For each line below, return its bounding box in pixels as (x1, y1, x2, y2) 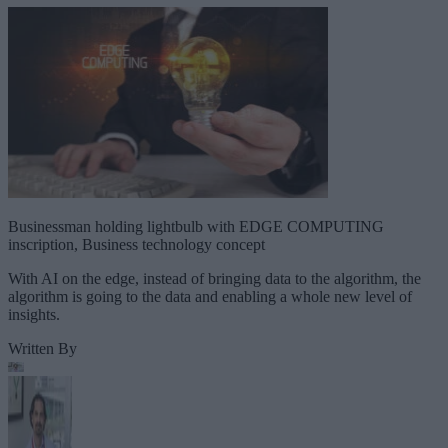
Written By (8, 339, 77, 357)
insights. (8, 305, 60, 323)
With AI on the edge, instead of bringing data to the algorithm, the (8, 269, 421, 287)
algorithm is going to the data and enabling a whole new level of (8, 287, 412, 305)
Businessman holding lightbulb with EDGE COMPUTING (8, 217, 384, 235)
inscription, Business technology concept (8, 235, 265, 253)
